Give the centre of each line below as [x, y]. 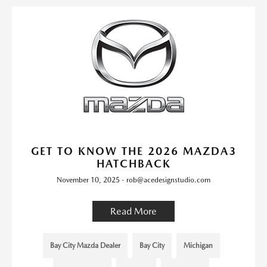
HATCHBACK [133, 163]
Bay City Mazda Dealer [85, 245]
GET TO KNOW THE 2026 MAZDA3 [133, 151]
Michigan [198, 245]
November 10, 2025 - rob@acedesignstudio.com [133, 180]
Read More [133, 211]
